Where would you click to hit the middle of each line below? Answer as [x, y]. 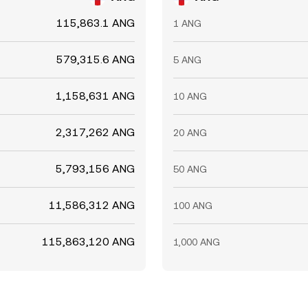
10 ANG [190, 96]
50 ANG [190, 169]
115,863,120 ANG [88, 242]
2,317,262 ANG [95, 132]
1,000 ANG [197, 242]
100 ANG [193, 206]
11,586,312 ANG [92, 205]
